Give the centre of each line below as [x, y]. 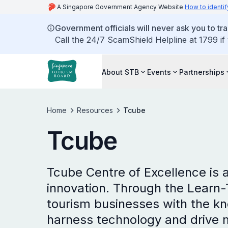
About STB [120, 72]
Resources [95, 110]
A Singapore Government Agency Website [121, 7]
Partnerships [202, 72]
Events [159, 72]
